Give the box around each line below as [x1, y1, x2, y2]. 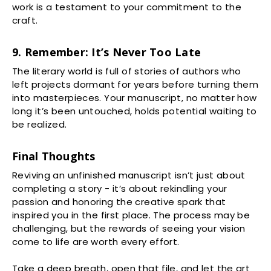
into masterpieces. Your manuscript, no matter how [12, 91, 257, 104]
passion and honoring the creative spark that [12, 195, 226, 208]
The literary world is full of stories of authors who [12, 64, 241, 77]
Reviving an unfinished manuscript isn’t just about [12, 168, 246, 181]
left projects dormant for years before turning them [12, 77, 259, 91]
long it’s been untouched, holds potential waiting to [12, 104, 257, 117]
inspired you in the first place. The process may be [12, 208, 250, 221]
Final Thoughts [12, 148, 96, 163]
